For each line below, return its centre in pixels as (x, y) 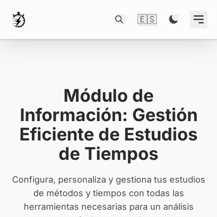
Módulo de (108, 95)
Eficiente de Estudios (108, 134)
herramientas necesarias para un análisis (108, 207)
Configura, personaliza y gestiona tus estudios (108, 179)
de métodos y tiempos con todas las (108, 193)
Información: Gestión (108, 115)
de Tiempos (108, 154)
